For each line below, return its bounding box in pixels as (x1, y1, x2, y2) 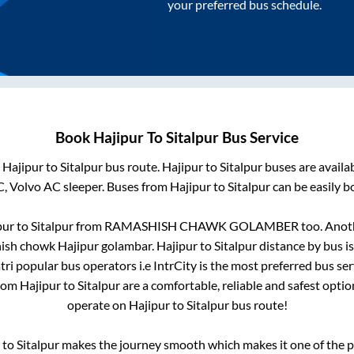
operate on (66, 297, 129, 313)
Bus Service (219, 129, 299, 147)
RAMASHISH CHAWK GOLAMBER (104, 218, 299, 234)
